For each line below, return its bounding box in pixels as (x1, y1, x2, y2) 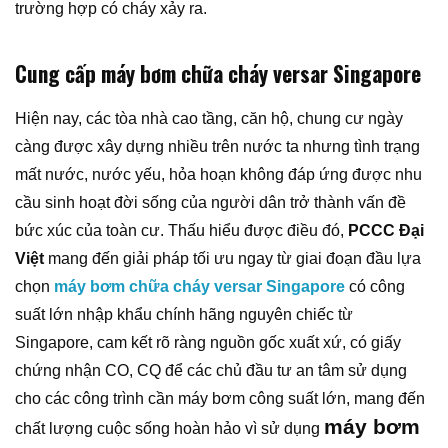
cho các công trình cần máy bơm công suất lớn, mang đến (15, 390, 425, 408)
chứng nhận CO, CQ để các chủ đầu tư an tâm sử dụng (15, 362, 407, 380)
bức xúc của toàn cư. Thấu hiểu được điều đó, (15, 222, 348, 240)
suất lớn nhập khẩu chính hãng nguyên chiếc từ (15, 306, 353, 324)
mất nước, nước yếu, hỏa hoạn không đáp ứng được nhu (15, 166, 422, 184)
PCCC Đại (348, 222, 424, 240)
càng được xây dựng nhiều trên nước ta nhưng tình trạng (15, 138, 420, 156)
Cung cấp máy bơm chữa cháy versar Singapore (15, 58, 426, 90)
